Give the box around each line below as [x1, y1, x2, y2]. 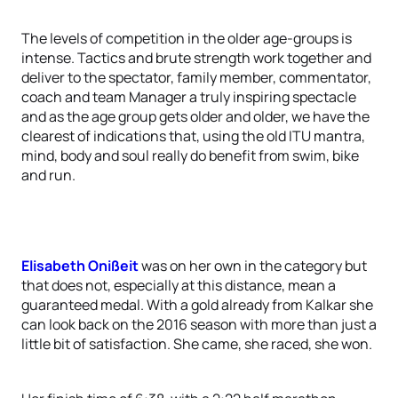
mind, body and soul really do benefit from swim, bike [21, 146, 359, 165]
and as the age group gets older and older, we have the [21, 107, 370, 126]
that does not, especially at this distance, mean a [21, 275, 336, 295]
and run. [21, 165, 76, 185]
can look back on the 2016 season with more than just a [21, 314, 377, 334]
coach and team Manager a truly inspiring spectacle [21, 87, 356, 107]
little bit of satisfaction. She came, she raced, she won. [21, 334, 372, 354]
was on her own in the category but [139, 256, 367, 275]
